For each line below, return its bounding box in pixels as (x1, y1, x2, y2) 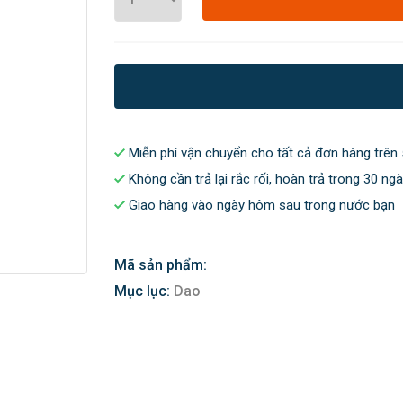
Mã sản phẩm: (114, 255, 207, 273)
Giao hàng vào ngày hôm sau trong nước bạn (125, 196, 395, 213)
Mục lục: (114, 282, 170, 300)
